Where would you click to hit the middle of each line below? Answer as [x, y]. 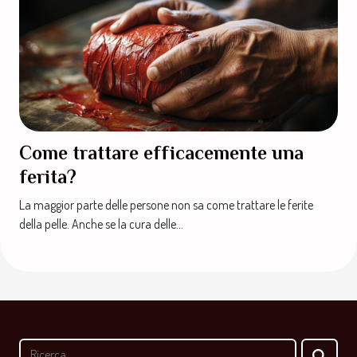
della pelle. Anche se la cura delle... [101, 224]
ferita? [48, 177]
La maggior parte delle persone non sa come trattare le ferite [166, 205]
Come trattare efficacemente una [161, 153]
